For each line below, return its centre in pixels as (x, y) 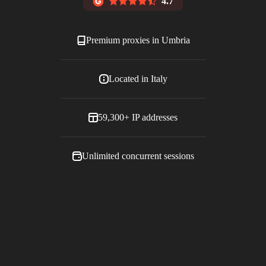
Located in (129, 78)
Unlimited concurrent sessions (138, 156)
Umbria (175, 40)
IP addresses (153, 117)
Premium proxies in (123, 40)
